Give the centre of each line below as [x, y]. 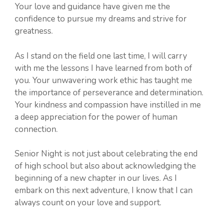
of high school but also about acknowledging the [105, 166]
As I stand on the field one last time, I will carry [101, 56]
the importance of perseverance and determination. [109, 92]
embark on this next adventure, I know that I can [104, 190]
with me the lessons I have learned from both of [103, 68]
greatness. [34, 31]
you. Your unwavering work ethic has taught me [103, 80]
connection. [36, 129]
